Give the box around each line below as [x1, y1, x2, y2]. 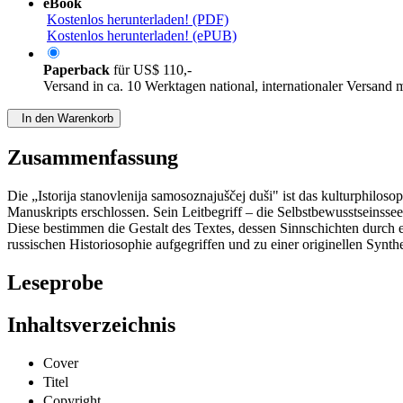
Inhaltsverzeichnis [7, 313, 175, 337]
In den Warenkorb [14, 112, 113, 126]
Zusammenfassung [7, 146, 178, 170]
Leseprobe [7, 271, 103, 295]
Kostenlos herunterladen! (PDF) [47, 12, 228, 28]
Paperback [43, 62, 113, 78]
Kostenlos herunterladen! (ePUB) [47, 28, 237, 44]
